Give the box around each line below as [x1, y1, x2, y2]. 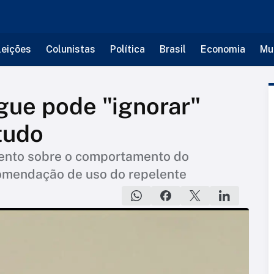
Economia [200, 43, 245, 55]
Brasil [159, 43, 186, 55]
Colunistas [45, 43, 95, 55]
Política [109, 43, 145, 55]
